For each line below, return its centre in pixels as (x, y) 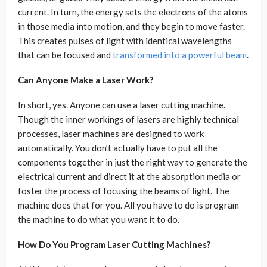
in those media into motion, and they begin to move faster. (131, 27)
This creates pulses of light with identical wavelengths (125, 41)
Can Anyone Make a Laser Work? (86, 80)
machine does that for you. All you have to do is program (128, 205)
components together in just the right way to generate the (133, 162)
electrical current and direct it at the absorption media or (129, 177)
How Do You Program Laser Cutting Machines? (114, 245)
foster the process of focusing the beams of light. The (124, 191)
